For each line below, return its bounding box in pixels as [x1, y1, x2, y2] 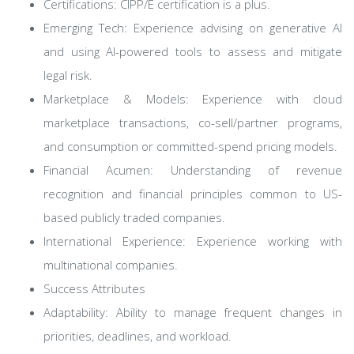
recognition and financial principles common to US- [43, 186, 342, 201]
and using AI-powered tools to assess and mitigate [43, 43, 342, 59]
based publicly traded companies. [43, 209, 225, 225]
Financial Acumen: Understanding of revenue [43, 162, 342, 178]
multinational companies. [43, 257, 178, 273]
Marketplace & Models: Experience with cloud [43, 91, 342, 107]
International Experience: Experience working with [43, 233, 342, 249]
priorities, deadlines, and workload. [43, 328, 232, 344]
